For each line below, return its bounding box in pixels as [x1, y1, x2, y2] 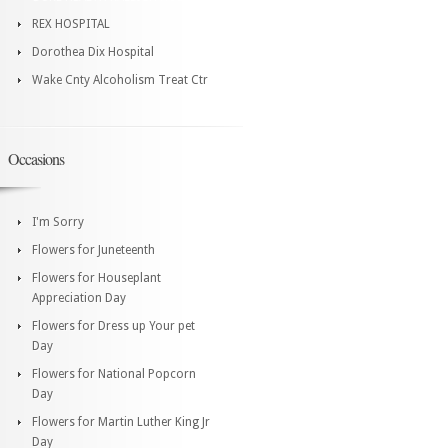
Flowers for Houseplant [32, 270, 161, 285]
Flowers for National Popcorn [32, 366, 196, 381]
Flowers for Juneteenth [32, 242, 155, 257]
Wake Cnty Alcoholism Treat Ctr [32, 72, 208, 87]
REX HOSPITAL [32, 16, 110, 31]
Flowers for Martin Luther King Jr [32, 414, 210, 429]
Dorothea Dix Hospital [32, 44, 154, 59]
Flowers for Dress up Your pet [32, 318, 195, 333]
